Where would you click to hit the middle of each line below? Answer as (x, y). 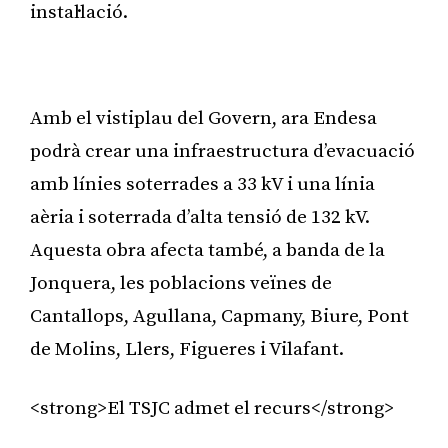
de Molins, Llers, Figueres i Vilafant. (187, 349)
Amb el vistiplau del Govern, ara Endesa (203, 118)
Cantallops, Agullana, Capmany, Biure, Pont (219, 316)
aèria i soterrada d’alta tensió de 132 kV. (200, 217)
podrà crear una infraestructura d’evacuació (222, 151)
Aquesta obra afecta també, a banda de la (207, 250)
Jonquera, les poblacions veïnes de (181, 283)
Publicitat (224, 64)
